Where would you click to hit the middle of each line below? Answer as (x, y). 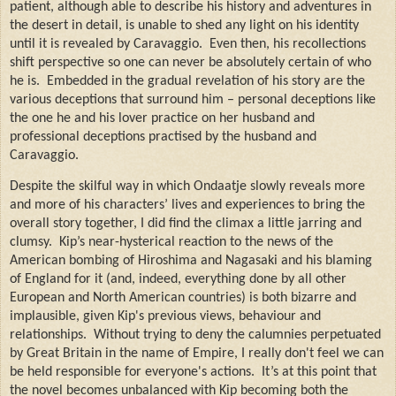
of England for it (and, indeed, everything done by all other (178, 279)
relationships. (48, 335)
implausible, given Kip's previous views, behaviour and (165, 316)
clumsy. (31, 242)
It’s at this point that (319, 372)
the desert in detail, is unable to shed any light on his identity (184, 26)
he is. (25, 82)
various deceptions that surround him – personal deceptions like (193, 100)
